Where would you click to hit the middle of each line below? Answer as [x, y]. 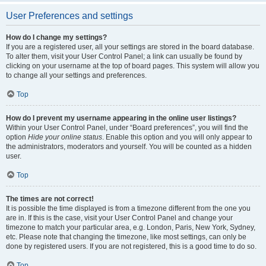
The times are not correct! [50, 199]
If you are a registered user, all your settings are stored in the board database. [130, 47]
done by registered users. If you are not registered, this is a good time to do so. [131, 246]
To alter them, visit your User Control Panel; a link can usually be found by [124, 56]
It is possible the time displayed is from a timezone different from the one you [128, 208]
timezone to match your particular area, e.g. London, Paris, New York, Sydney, [131, 227]
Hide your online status [65, 137]
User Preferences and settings [69, 16]
